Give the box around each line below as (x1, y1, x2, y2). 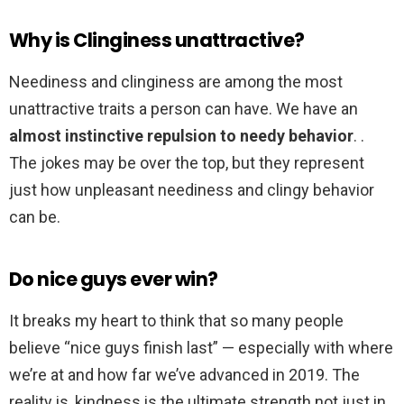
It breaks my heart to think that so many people (9, 311, 344, 331)
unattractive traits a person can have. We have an (9, 99, 358, 119)
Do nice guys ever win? (9, 266, 218, 293)
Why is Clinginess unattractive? (9, 27, 305, 54)
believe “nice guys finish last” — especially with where (9, 338, 393, 358)
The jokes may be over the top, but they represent (9, 153, 364, 173)
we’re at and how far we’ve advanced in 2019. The (9, 365, 360, 385)
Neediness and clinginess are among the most (9, 72, 343, 92)
